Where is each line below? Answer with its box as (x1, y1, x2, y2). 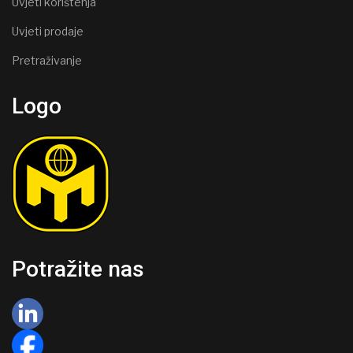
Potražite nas (12, 255, 144, 282)
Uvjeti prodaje (12, 24, 84, 38)
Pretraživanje (12, 53, 82, 67)
